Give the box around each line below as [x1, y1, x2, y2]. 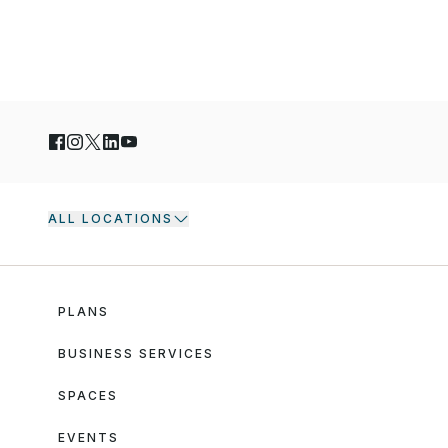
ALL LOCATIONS [48, 211, 173, 227]
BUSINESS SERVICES [58, 346, 214, 362]
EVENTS [58, 430, 119, 446]
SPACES [58, 388, 118, 404]
